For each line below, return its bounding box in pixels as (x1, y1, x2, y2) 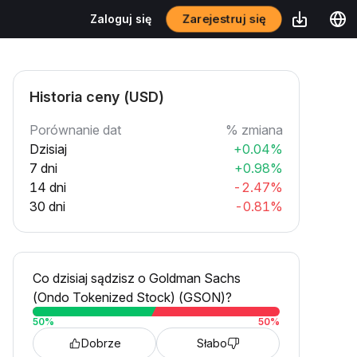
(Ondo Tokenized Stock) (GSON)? (33, 289, 232, 305)
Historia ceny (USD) (29, 88, 164, 105)
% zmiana (226, 122, 283, 138)
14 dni (29, 179, 66, 195)
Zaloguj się (90, 12, 151, 25)
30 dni (29, 198, 65, 214)
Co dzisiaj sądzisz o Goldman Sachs (33, 270, 241, 286)
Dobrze (80, 336, 121, 350)
